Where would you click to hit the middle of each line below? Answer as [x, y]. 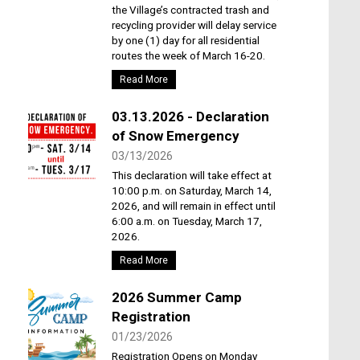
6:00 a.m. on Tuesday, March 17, [186, 221]
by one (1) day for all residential [185, 40]
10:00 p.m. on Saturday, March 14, [191, 190]
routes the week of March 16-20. [188, 55]
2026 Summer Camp [176, 297]
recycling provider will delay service [194, 25]
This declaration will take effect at [191, 175]
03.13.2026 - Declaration [190, 116]
